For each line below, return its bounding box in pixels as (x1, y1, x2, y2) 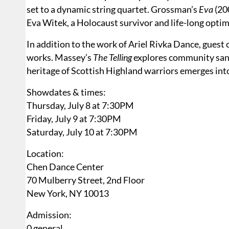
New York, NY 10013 (27, 188, 109, 199)
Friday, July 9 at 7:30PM (27, 113, 121, 125)
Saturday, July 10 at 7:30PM (27, 126, 138, 138)
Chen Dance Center (27, 161, 104, 173)
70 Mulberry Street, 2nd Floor (27, 174, 145, 186)
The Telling (93, 52, 132, 63)
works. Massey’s (27, 52, 93, 63)
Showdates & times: (27, 86, 106, 98)
